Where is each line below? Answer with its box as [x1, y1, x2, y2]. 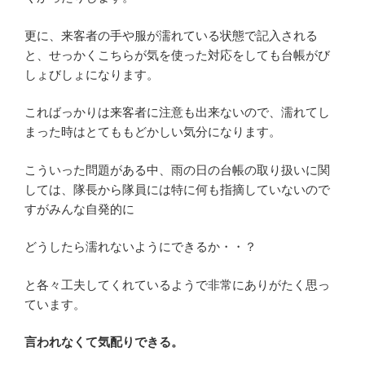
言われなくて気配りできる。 [24, 335, 183, 350]
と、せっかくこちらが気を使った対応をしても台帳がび [24, 47, 330, 62]
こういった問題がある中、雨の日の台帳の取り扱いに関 [24, 162, 330, 177]
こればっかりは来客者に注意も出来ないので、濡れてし [24, 105, 330, 120]
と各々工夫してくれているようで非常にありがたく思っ [24, 277, 330, 292]
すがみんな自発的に [24, 201, 134, 216]
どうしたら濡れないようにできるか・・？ [24, 240, 257, 254]
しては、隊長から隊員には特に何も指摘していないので [24, 182, 330, 196]
